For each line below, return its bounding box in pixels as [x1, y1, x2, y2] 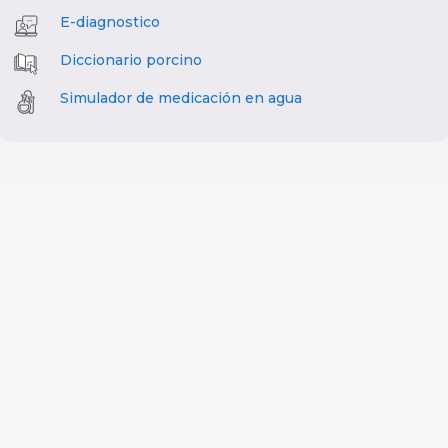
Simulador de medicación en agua [60, 88, 302, 107]
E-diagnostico [60, 12, 160, 31]
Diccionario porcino [60, 50, 202, 69]
